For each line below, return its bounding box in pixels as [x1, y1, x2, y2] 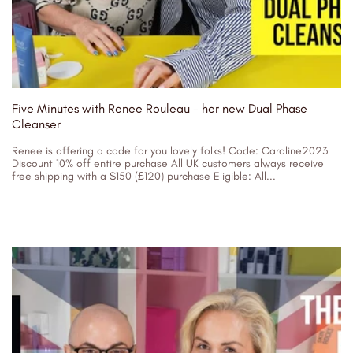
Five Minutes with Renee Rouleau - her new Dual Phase [12, 101, 307, 116]
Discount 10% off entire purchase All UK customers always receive [12, 157, 324, 170]
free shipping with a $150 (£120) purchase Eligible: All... [12, 169, 276, 183]
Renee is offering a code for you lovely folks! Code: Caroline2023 [12, 144, 328, 158]
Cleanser [12, 117, 61, 132]
